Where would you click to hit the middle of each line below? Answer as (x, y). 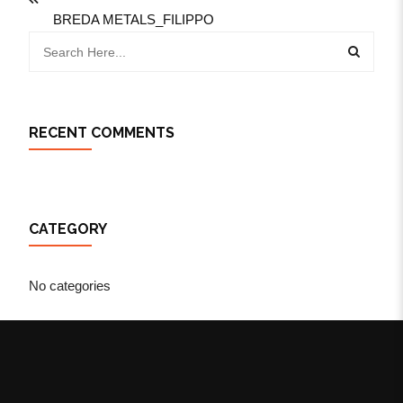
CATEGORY (68, 229)
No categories (70, 286)
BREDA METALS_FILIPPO (134, 19)
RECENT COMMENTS (102, 133)
